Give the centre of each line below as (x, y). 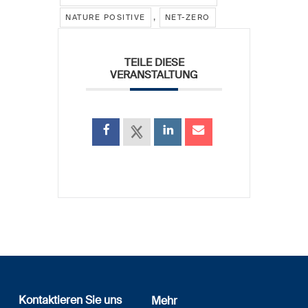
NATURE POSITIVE (106, 17)
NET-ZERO (187, 17)
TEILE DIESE (154, 62)
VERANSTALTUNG (154, 75)
